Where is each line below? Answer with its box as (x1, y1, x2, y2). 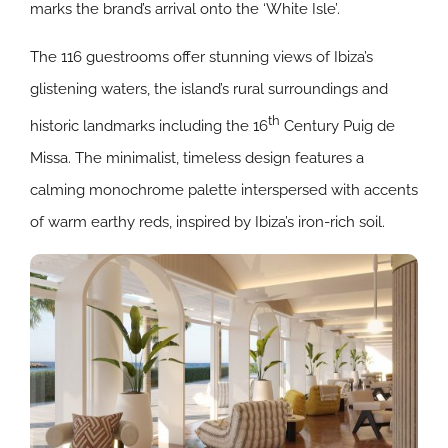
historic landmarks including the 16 (30, 117, 268, 136)
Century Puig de (280, 117, 395, 136)
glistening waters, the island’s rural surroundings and (30, 80, 388, 99)
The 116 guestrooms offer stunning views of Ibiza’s (30, 48, 373, 67)
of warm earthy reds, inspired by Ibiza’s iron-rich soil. (30, 213, 385, 232)
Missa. (30, 149, 75, 168)
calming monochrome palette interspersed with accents (30, 181, 418, 200)
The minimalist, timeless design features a (75, 149, 364, 168)
